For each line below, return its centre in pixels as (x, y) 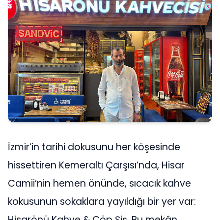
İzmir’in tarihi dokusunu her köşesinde (94, 147)
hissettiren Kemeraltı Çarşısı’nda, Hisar (96, 165)
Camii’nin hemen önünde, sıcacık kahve (99, 184)
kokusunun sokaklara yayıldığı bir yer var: (102, 202)
